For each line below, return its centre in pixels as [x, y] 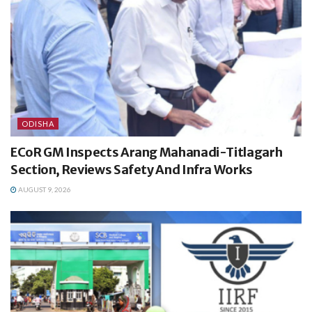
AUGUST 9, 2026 [44, 189]
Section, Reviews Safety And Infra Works [132, 169]
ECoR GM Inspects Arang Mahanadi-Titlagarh [147, 152]
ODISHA [38, 123]
